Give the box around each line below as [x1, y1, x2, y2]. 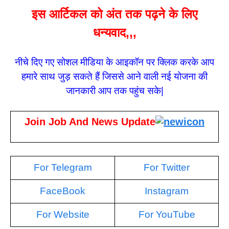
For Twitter [144, 162, 190, 173]
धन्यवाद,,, [93, 26, 136, 40]
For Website [36, 209, 89, 220]
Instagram [145, 185, 189, 196]
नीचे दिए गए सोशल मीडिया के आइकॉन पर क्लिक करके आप [15, 56, 214, 67]
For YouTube [138, 209, 195, 220]
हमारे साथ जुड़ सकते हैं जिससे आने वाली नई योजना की [21, 71, 208, 82]
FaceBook [40, 185, 85, 196]
